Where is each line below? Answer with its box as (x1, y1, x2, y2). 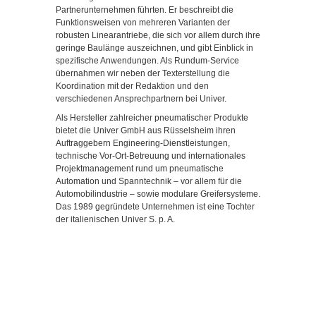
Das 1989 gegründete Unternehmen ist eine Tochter (56, 202, 255, 212)
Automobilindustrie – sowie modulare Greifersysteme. (56, 189, 260, 200)
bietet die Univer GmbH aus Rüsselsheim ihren (56, 126, 236, 136)
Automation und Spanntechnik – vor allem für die (56, 176, 242, 187)
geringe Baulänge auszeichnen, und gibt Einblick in (56, 42, 253, 53)
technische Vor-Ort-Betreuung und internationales (56, 151, 245, 162)
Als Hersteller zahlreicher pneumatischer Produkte (56, 113, 248, 123)
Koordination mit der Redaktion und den (56, 80, 209, 91)
